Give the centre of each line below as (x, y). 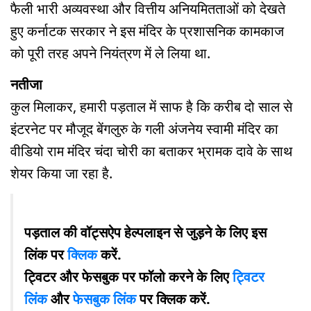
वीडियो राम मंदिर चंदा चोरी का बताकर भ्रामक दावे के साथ (151, 151)
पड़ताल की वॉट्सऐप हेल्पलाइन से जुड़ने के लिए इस (145, 232)
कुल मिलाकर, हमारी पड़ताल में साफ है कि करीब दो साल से (151, 107)
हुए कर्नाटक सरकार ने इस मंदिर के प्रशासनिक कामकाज (147, 31)
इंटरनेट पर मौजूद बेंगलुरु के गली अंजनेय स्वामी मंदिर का (144, 129)
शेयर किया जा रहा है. (61, 174)
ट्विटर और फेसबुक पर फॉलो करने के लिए (128, 276)
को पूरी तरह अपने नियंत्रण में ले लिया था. (110, 53)
